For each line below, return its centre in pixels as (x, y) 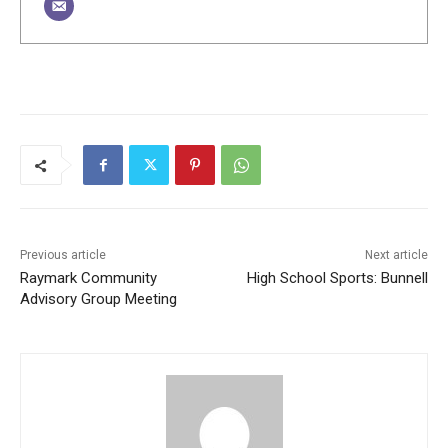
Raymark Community (88, 278)
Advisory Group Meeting (98, 299)
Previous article (63, 255)
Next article (396, 255)
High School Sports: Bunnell (337, 278)
